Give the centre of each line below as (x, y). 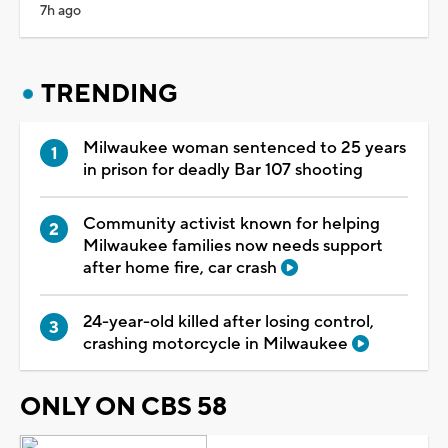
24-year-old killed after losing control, (228, 321)
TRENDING (109, 93)
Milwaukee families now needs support (233, 245)
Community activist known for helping (231, 223)
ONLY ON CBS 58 (123, 406)
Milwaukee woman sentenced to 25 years (244, 147)
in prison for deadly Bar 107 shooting (223, 169)
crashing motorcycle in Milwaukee (217, 343)
